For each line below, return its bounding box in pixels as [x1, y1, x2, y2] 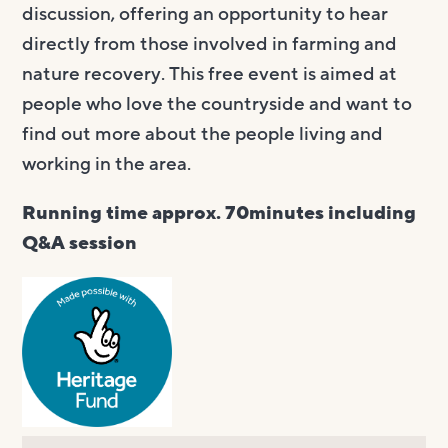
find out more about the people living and [22, 120, 384, 147]
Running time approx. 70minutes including [22, 199, 417, 226]
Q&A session [22, 229, 138, 256]
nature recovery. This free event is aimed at [22, 60, 398, 87]
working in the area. [22, 150, 192, 177]
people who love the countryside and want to [22, 90, 413, 117]
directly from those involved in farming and [22, 30, 398, 57]
